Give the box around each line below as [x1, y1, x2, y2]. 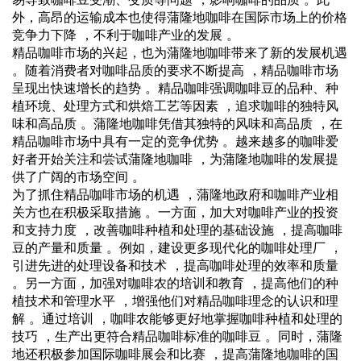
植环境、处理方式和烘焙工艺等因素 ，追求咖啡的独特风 [12, 97, 338, 114]
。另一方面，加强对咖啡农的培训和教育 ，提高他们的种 [12, 274, 338, 291]
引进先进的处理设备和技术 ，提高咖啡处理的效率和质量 [12, 256, 338, 273]
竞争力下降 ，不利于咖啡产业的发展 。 [12, 26, 239, 43]
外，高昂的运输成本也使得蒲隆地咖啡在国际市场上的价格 [12, 8, 347, 25]
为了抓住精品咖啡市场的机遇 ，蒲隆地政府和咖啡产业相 [12, 185, 338, 202]
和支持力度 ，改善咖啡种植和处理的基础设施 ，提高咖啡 [12, 221, 342, 238]
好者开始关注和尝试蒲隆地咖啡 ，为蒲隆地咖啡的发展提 [12, 150, 338, 167]
